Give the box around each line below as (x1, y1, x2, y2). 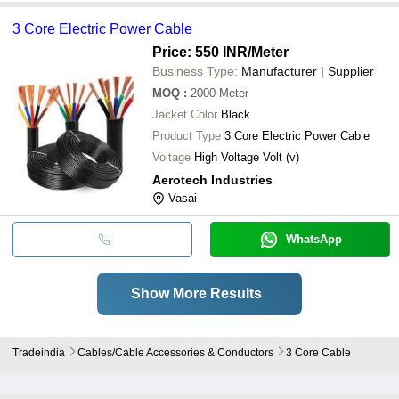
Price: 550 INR (152, 44, 248, 60)
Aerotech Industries (152, 172, 273, 187)
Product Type (152, 128, 221, 142)
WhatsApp (285, 232, 342, 246)
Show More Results (130, 285, 262, 301)
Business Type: (152, 63, 238, 78)
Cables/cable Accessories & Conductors (77, 346, 273, 359)
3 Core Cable (286, 346, 351, 359)
